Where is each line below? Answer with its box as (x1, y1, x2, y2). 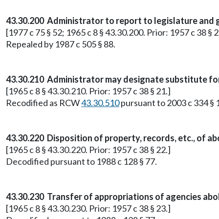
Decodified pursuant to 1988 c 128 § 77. (6, 156, 157, 167)
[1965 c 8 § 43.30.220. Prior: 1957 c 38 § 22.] (6, 144, 171, 155)
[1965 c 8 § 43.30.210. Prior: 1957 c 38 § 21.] (6, 86, 171, 96)
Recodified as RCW (6, 97, 81, 108)
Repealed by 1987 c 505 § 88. (6, 39, 115, 49)
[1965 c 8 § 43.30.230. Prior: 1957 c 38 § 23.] (6, 203, 171, 214)
